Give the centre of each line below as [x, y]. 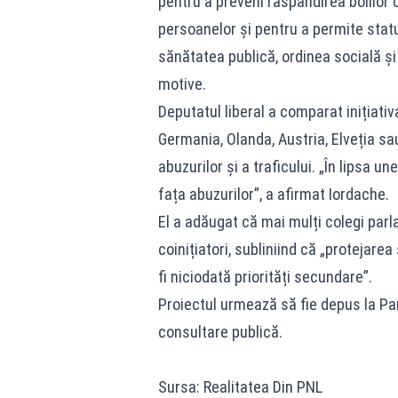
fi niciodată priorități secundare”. [265, 277]
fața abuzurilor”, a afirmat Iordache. [273, 194]
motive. [182, 84]
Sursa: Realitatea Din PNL [240, 387]
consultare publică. [220, 332]
